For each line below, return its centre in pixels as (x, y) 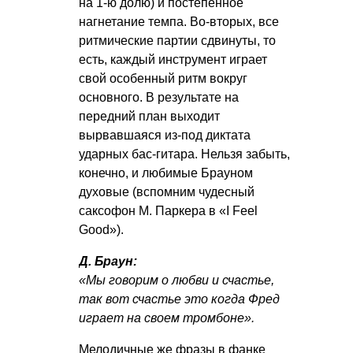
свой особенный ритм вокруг (163, 79)
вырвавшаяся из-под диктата (165, 136)
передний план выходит (149, 117)
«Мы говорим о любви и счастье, (176, 281)
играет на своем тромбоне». (167, 318)
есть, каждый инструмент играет (173, 60)
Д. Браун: (108, 262)
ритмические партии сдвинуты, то (177, 41)
